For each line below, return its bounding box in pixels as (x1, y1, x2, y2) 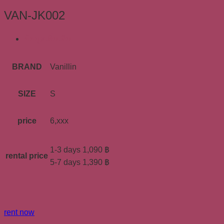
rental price (5, 151, 48, 160)
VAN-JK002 (4, 8, 65, 22)
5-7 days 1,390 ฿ (50, 157, 109, 166)
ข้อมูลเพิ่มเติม (24, 34, 71, 43)
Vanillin (50, 62, 76, 71)
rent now (4, 207, 34, 216)
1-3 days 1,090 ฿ (50, 145, 109, 154)
